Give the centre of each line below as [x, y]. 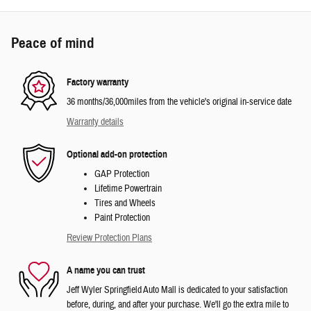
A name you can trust [106, 270]
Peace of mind [53, 43]
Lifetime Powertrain [128, 189]
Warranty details [95, 123]
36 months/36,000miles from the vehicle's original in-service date [179, 102]
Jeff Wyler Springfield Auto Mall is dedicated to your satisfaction [177, 291]
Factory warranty [98, 82]
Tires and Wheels [125, 204]
